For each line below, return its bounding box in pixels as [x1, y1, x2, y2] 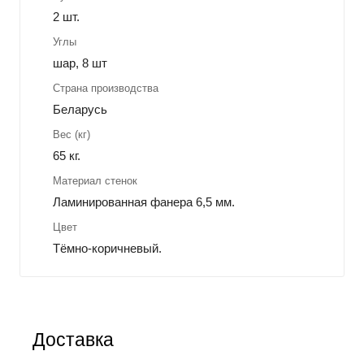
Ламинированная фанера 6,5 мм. [53, 194, 235, 209]
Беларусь [53, 102, 107, 116]
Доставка [32, 330, 114, 351]
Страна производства [53, 81, 158, 94]
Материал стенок [53, 174, 137, 187]
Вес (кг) [53, 128, 90, 141]
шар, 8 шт [53, 55, 107, 70]
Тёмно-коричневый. [53, 240, 162, 255]
